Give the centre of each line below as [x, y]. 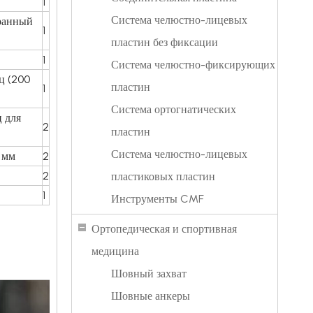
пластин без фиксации [165, 42]
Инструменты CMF [158, 199]
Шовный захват [149, 274]
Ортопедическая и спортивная [164, 229]
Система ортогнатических [174, 109]
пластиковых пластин [163, 176]
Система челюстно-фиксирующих [193, 65]
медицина [115, 251]
